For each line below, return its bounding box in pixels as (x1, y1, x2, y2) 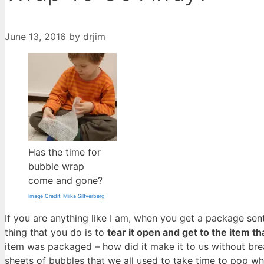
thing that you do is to (5, 226, 107, 239)
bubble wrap (28, 160, 84, 173)
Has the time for (28, 146, 101, 159)
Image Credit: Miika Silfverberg (28, 193, 104, 200)
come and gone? (28, 174, 103, 187)
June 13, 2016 (5, 31, 66, 43)
